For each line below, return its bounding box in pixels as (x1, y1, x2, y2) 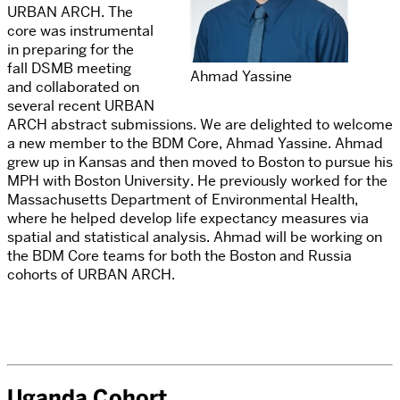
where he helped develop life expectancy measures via (7, 209, 369, 229)
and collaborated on (7, 78, 139, 97)
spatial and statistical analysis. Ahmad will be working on (7, 228, 382, 247)
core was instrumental (7, 21, 154, 41)
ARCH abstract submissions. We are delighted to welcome (7, 115, 393, 135)
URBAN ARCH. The (7, 3, 133, 22)
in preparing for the (7, 40, 134, 60)
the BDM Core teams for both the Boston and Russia (7, 246, 352, 266)
